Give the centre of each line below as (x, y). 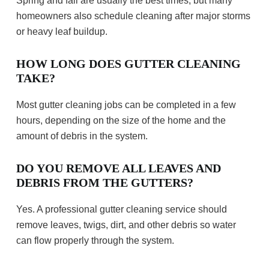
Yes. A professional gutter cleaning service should (122, 210)
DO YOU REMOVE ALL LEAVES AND (119, 168)
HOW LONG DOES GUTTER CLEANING (128, 64)
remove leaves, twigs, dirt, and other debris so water (126, 225)
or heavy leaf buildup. (62, 32)
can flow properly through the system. (95, 241)
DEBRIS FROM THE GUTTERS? (105, 183)
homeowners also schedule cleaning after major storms (133, 16)
